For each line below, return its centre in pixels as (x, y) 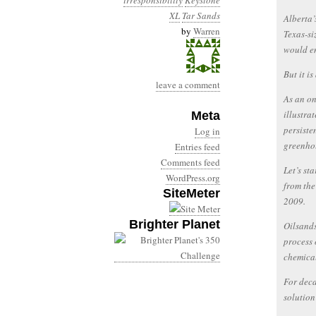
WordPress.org (193, 178)
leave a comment (188, 85)
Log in (207, 131)
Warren (207, 31)
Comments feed (190, 162)
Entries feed (197, 147)
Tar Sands (201, 16)
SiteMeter (192, 193)
